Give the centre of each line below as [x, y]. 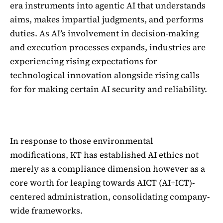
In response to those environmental [82, 141]
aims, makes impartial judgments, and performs [107, 20]
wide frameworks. [46, 210]
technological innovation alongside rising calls [105, 75]
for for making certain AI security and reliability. [109, 89]
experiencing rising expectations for [84, 61]
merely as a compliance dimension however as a [108, 168]
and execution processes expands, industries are [108, 48]
